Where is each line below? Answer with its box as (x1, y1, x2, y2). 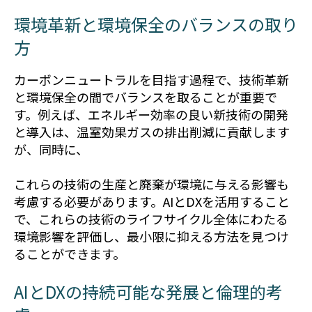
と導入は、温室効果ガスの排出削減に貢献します (14, 123, 290, 141)
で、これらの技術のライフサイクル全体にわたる (14, 210, 288, 228)
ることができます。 (14, 244, 125, 263)
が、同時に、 (14, 140, 88, 159)
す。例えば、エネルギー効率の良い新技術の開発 (14, 105, 288, 124)
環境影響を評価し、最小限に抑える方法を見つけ (14, 227, 289, 246)
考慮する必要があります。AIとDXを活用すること (14, 192, 290, 211)
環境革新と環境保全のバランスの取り (14, 12, 298, 37)
